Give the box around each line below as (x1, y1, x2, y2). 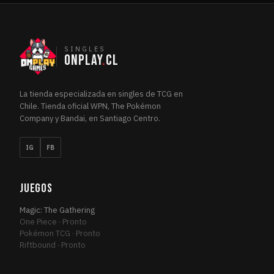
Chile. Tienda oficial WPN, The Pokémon (20, 101, 161, 111)
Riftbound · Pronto (20, 240, 86, 250)
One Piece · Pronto (20, 217, 87, 227)
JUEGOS (20, 181, 53, 196)
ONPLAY (64, 51, 102, 69)
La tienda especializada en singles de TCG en (20, 89, 183, 99)
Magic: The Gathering (20, 205, 95, 215)
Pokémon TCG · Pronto (20, 228, 100, 239)
